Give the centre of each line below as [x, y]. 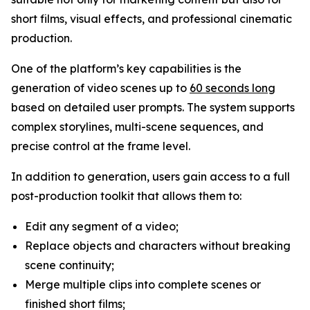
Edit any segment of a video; [102, 226]
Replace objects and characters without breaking [158, 246]
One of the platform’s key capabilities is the [126, 69]
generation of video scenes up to [100, 88]
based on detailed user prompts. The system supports [153, 107]
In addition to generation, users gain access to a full [151, 176]
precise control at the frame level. [101, 146]
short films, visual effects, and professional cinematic [152, 19]
